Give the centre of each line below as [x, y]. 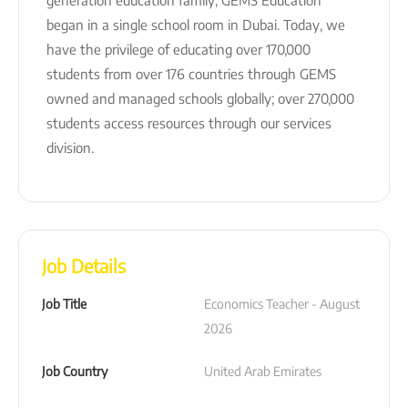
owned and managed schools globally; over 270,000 [200, 98]
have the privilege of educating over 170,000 [178, 49]
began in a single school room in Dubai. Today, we [196, 24]
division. [70, 147]
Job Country [75, 371]
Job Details [84, 265]
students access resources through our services [189, 122]
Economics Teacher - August [282, 303]
